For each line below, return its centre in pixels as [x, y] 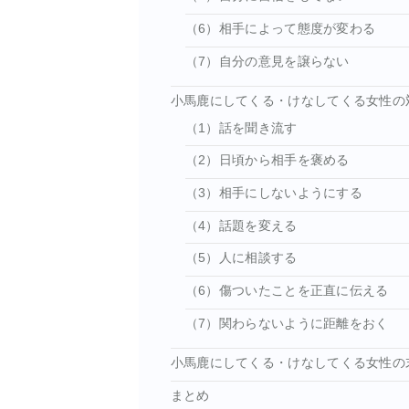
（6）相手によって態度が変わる [280, 28]
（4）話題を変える [241, 225]
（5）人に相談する [241, 258]
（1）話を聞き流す [241, 128]
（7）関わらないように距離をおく [287, 323]
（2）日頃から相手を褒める [267, 161]
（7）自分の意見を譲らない [267, 61]
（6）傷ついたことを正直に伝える [287, 291]
